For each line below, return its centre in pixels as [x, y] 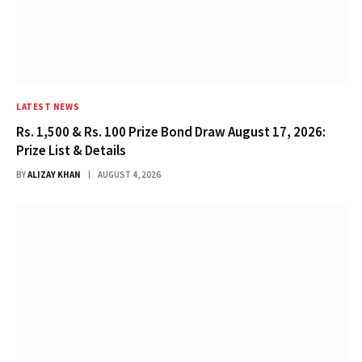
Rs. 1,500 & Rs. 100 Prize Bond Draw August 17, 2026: [171, 131]
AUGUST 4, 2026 [129, 174]
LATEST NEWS [48, 106]
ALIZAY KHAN [54, 174]
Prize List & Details [71, 150]
